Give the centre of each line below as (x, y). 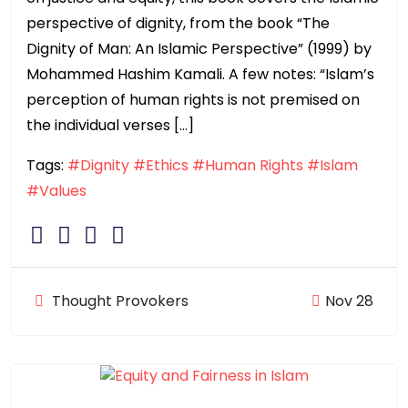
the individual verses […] (110, 125)
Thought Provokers (118, 301)
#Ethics (161, 165)
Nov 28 (349, 301)
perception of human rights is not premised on (193, 99)
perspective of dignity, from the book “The (178, 23)
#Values (56, 190)
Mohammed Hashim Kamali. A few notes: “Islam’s (200, 74)
